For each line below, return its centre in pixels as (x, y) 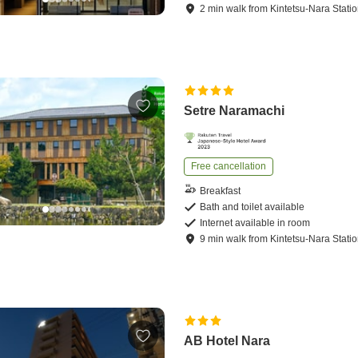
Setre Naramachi (235, 111)
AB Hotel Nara (227, 341)
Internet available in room (255, 223)
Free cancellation (229, 167)
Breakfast (221, 191)
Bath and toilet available (253, 207)
